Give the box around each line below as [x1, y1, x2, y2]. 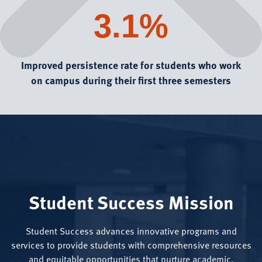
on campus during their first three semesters [31, 73, 231, 88]
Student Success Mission [28, 187, 234, 216]
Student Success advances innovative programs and [25, 224, 237, 239]
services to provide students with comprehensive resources [11, 238, 251, 253]
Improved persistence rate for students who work [21, 57, 241, 73]
